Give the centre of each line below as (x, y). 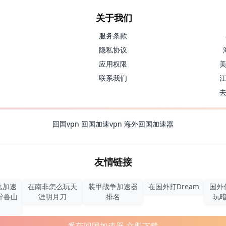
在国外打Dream (174, 187)
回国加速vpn (103, 124)
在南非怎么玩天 (52, 187)
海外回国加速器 (149, 124)
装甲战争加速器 (113, 187)
